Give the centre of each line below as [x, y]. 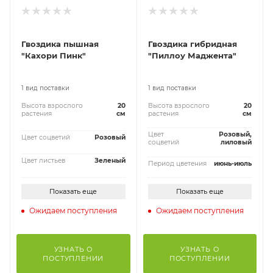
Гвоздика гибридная [192, 44]
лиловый [236, 143]
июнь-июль [233, 163]
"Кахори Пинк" [54, 55]
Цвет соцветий [46, 137]
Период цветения [177, 163]
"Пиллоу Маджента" [192, 55]
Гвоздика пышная [60, 44]
